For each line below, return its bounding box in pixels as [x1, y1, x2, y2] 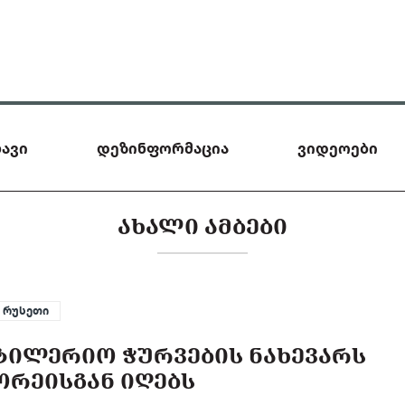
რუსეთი [3, 304, 50, 317]
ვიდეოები [297, 138, 378, 157]
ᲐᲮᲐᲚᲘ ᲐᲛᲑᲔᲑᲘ [118, 211, 287, 240]
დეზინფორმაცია [97, 138, 229, 157]
